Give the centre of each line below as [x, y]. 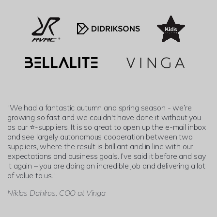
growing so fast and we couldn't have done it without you [104, 117]
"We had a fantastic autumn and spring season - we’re [100, 107]
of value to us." [31, 175]
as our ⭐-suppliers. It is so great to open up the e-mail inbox [107, 127]
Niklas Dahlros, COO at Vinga [56, 193]
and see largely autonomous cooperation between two [100, 136]
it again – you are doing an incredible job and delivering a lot [106, 165]
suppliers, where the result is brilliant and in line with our [100, 146]
